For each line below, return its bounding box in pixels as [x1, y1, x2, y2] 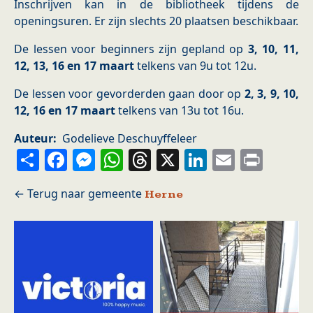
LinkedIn [207, 145, 309, 173]
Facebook [67, 145, 173, 173]
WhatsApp [123, 145, 241, 173]
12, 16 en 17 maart [14, 103, 115, 119]
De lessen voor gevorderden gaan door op [14, 86, 245, 102]
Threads [151, 145, 243, 173]
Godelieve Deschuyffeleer [62, 131, 197, 147]
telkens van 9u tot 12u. [134, 58, 256, 74]
